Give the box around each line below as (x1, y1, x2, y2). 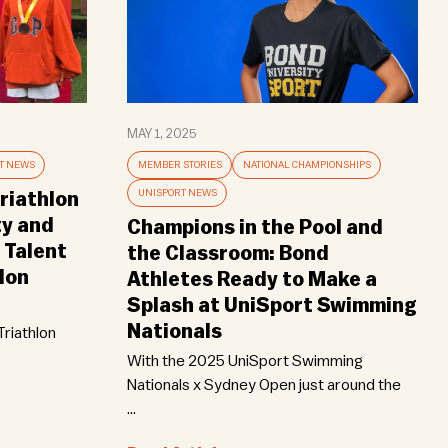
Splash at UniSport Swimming (127, 296, 417, 317)
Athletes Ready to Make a (127, 270, 377, 291)
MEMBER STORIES (137, 160, 222, 171)
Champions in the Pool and (127, 218, 383, 239)
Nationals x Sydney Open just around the (127, 377, 401, 394)
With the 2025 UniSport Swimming (127, 353, 363, 370)
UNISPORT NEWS (137, 188, 217, 199)
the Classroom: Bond (127, 244, 329, 265)
